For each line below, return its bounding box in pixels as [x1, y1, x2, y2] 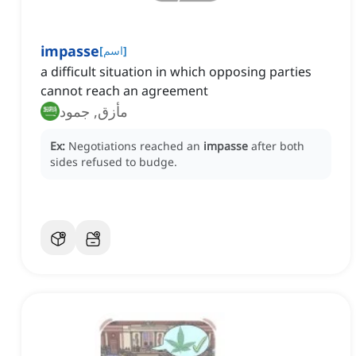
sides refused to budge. [50, 154, 177, 170]
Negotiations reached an [68, 138, 203, 154]
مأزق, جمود [60, 102, 128, 122]
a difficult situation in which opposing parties [41, 63, 311, 81]
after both [251, 138, 304, 154]
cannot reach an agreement [41, 82, 208, 100]
